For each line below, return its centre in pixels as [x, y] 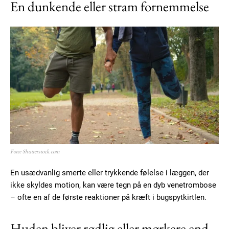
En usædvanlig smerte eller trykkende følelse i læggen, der [110, 173]
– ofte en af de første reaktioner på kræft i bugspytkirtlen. [108, 198]
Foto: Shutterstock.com [35, 152]
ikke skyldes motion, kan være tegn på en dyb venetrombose [113, 185]
